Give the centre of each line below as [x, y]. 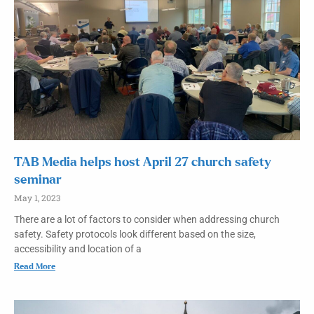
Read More [35, 266]
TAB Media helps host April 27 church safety [143, 163]
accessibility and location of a [78, 249]
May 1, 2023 [37, 198]
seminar [38, 180]
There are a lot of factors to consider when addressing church [147, 219]
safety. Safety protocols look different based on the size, [135, 234]
